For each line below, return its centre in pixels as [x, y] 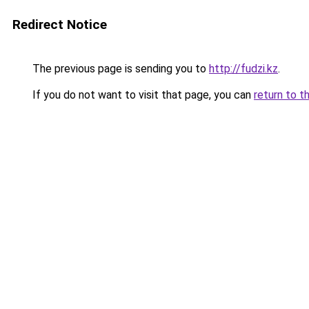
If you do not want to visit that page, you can [142, 95]
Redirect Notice [60, 24]
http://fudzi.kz [243, 69]
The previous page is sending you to [119, 69]
